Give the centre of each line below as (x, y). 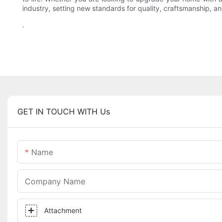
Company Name (55, 182)
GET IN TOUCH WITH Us (64, 112)
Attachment (63, 211)
